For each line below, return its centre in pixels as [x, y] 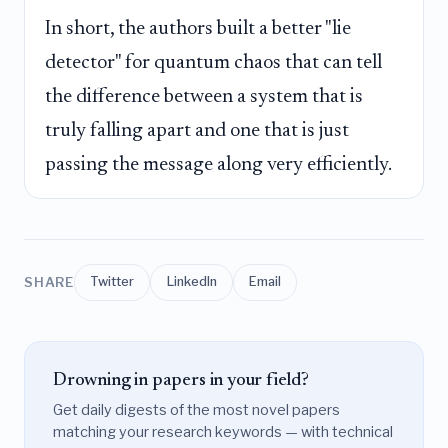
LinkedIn [191, 282]
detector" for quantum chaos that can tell [213, 63]
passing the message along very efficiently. [218, 165]
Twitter [112, 282]
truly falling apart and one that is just [197, 131]
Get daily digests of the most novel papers [196, 410]
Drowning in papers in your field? [181, 380]
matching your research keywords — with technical [223, 432]
